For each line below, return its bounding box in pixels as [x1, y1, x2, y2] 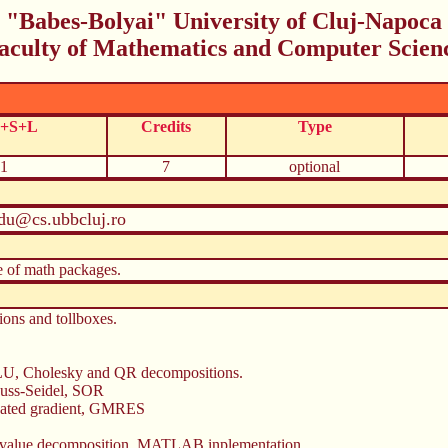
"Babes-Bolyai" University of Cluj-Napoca [6, 8, 442, 34]
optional [289, 157, 340, 175]
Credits [141, 117, 191, 135]
